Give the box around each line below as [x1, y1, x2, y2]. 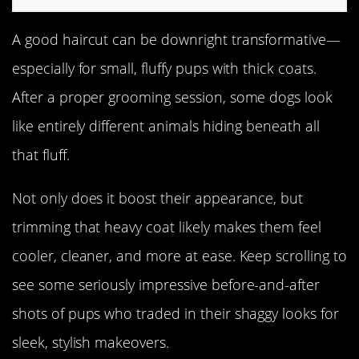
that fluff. [12, 144, 70, 164]
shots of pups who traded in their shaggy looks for [12, 303, 339, 323]
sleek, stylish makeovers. [12, 332, 169, 352]
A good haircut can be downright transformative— [12, 29, 341, 49]
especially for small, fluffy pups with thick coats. [12, 58, 317, 78]
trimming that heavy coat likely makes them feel [12, 216, 322, 236]
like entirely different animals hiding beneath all [12, 115, 320, 135]
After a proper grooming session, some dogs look [12, 87, 333, 107]
